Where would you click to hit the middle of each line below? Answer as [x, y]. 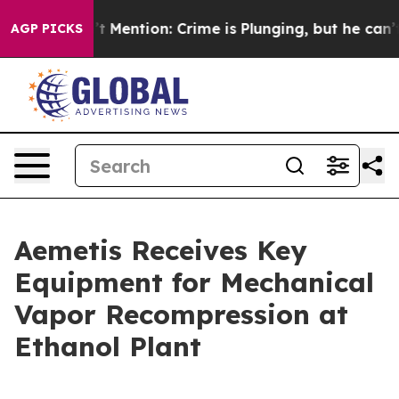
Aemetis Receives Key [161, 250]
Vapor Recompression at [181, 314]
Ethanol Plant [108, 346]
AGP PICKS [47, 28]
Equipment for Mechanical [194, 282]
